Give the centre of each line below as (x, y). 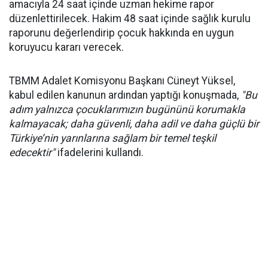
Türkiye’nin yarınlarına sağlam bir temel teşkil (112, 138)
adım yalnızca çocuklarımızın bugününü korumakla (127, 109)
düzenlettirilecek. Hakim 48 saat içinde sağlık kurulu (130, 19)
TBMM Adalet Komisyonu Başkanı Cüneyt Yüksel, (122, 81)
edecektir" (32, 153)
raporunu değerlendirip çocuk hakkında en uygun (121, 33)
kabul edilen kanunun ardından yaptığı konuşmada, (125, 95)
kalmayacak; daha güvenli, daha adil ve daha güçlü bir (134, 124)
